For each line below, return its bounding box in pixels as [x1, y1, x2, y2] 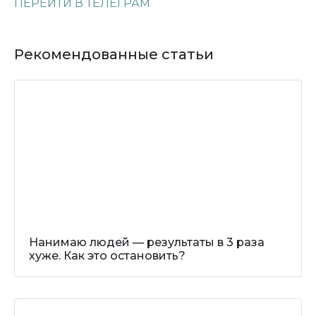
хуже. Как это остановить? [29, 249, 186, 262]
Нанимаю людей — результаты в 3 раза [29, 236, 265, 249]
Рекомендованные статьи [14, 46, 214, 63]
